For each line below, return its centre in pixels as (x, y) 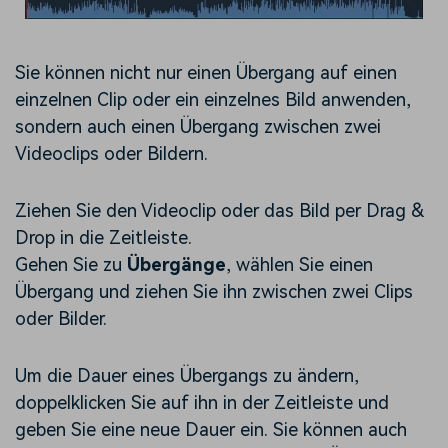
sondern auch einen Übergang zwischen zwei (198, 127)
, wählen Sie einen (299, 265)
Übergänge (176, 265)
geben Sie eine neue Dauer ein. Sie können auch (211, 430)
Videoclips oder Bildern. (111, 154)
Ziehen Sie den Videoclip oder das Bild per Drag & (219, 211)
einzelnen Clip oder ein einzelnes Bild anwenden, (213, 100)
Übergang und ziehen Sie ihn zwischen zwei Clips (214, 292)
